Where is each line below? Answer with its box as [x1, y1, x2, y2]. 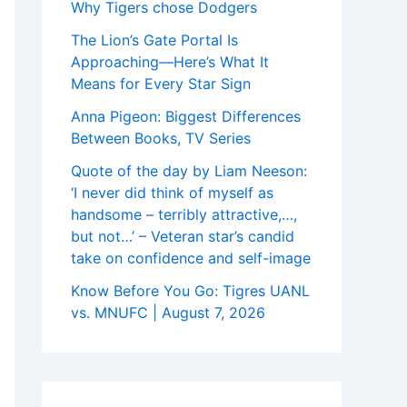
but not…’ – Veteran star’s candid [71, 227, 294, 246]
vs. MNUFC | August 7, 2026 [71, 303, 265, 323]
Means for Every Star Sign [71, 74, 251, 94]
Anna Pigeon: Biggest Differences [71, 107, 301, 126]
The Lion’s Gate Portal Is [71, 31, 238, 50]
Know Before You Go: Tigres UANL [71, 282, 310, 301]
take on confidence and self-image [71, 249, 311, 268]
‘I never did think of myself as [71, 184, 273, 203]
